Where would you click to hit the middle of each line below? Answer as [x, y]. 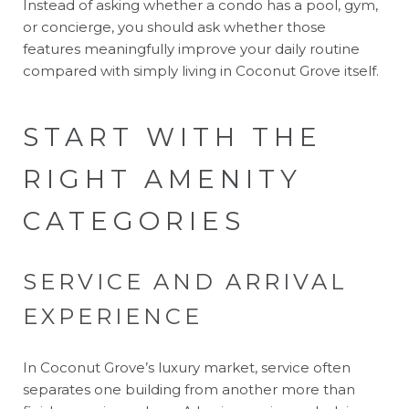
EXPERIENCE [113, 316]
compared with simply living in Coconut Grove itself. [201, 70]
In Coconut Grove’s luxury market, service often [187, 367]
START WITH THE [173, 136]
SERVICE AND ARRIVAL [185, 281]
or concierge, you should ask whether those [174, 26]
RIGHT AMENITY [163, 178]
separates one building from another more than [189, 389]
